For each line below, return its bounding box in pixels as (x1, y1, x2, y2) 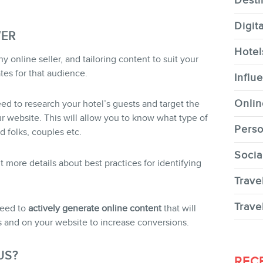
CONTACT (93, 69, 200, 92)
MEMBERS (93, 157, 200, 181)
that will (161, 203, 196, 214)
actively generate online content (28, 203, 161, 214)
